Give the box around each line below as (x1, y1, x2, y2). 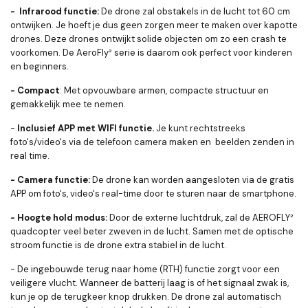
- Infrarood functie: (10, 5, 99, 17)
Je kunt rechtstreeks (154, 122, 245, 134)
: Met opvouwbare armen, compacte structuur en (60, 85, 269, 96)
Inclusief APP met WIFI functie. (17, 122, 154, 134)
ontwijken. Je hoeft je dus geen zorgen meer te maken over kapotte (10, 19, 298, 31)
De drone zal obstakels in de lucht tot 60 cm (99, 5, 290, 17)
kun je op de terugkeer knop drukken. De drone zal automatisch (10, 291, 281, 302)
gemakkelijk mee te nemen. (10, 98, 126, 110)
